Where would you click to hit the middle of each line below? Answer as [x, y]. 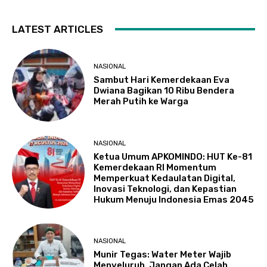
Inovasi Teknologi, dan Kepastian [165, 189]
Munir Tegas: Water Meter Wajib [163, 254]
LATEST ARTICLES [58, 29]
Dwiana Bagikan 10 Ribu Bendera [164, 91]
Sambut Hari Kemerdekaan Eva [162, 80]
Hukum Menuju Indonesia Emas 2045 [174, 199]
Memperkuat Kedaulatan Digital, [165, 178]
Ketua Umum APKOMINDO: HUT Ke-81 [173, 156]
